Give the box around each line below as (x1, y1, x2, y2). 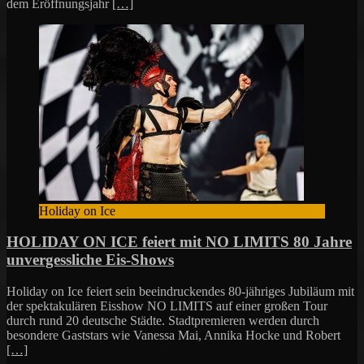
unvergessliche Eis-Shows (6, 251, 174, 269)
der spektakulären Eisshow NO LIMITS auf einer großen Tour (6, 299, 327, 314)
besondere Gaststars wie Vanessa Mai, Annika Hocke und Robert (6, 328, 340, 343)
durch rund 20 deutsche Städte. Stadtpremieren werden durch (6, 314, 319, 328)
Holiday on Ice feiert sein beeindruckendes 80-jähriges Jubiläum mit (6, 284, 354, 299)
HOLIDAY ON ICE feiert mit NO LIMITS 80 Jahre (6, 233, 352, 251)
